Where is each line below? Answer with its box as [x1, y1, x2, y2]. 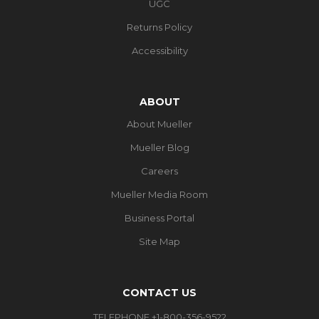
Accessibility [131, 44, 188, 56]
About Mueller [127, 117, 192, 130]
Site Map [139, 235, 180, 247]
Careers [141, 164, 178, 177]
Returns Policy [127, 21, 192, 33]
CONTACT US [122, 286, 197, 299]
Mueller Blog [130, 141, 189, 153]
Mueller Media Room [111, 188, 208, 200]
